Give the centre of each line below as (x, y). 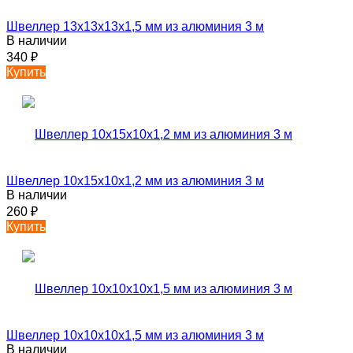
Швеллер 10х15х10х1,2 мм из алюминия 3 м (135, 181)
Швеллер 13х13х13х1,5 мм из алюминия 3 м (135, 27)
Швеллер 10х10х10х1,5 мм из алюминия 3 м (135, 336)
